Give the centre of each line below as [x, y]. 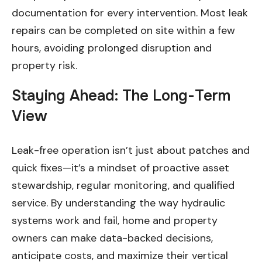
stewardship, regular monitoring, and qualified [123, 185]
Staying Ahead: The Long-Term [121, 96]
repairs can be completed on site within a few [123, 30]
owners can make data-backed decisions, [112, 238]
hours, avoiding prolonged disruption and [112, 48]
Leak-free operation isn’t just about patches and [131, 150]
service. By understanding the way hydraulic [118, 203]
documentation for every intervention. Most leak [130, 13]
